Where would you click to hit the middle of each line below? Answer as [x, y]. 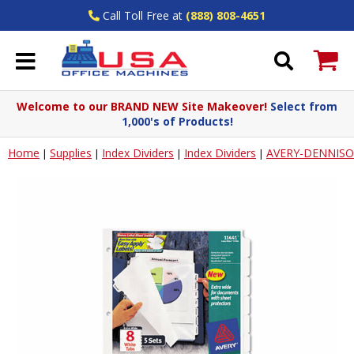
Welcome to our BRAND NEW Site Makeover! [143, 106]
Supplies [71, 153]
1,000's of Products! [177, 121]
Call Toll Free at [143, 15]
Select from [304, 106]
